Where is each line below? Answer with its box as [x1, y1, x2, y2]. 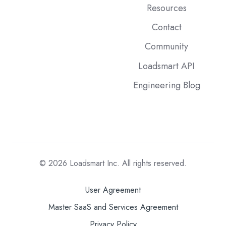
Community [145, 40, 188, 53]
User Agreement [85, 184, 141, 196]
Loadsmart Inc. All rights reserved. [67, 157, 187, 169]
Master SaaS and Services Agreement [48, 201, 178, 213]
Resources [146, 2, 187, 15]
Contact [151, 21, 182, 34]
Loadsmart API [138, 59, 195, 73]
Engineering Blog [133, 78, 200, 92]
